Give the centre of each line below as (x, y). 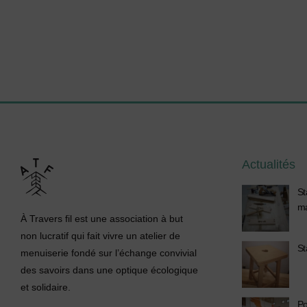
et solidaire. (46, 287)
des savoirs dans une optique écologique (109, 270)
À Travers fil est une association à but (102, 218)
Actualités (268, 165)
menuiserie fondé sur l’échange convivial (109, 253)
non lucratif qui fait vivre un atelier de (100, 235)
